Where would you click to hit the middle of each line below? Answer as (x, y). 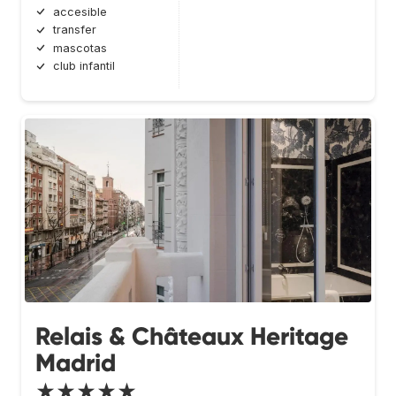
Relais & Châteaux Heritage (192, 337)
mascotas (80, 48)
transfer (75, 30)
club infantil (84, 66)
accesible (80, 11)
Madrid (76, 363)
